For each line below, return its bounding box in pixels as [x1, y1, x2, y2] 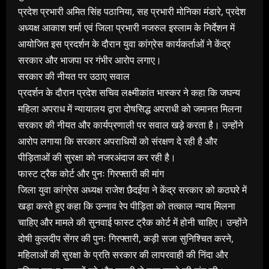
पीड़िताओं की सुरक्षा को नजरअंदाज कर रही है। [18, 151, 176, 165]
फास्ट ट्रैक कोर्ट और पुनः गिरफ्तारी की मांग [18, 167, 164, 181]
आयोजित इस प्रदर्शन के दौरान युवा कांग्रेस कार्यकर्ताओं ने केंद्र [18, 37, 231, 51]
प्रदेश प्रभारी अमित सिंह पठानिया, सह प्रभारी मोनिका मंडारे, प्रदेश [18, 5, 246, 19]
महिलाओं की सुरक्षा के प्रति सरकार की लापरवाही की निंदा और [18, 248, 228, 262]
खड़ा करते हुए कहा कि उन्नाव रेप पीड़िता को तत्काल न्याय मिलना [18, 199, 235, 213]
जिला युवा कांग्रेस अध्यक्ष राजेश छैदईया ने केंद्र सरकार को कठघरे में [18, 183, 247, 197]
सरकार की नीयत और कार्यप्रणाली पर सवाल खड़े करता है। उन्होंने [18, 118, 243, 132]
